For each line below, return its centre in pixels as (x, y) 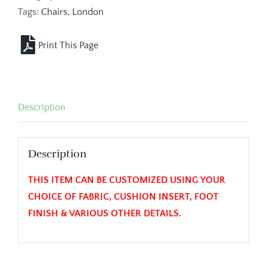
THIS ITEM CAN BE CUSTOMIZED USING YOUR (126, 180)
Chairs (54, 12)
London (88, 12)
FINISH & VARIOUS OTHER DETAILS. (104, 213)
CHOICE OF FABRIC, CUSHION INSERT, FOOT (123, 196)
